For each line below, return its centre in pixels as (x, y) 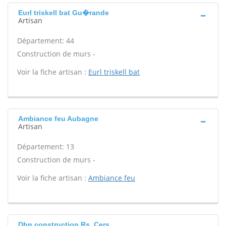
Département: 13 (46, 147)
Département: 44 (46, 41)
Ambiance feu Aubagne (58, 119)
